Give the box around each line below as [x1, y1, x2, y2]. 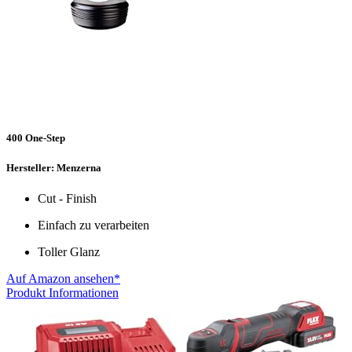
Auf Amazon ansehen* [6, 272, 120, 286]
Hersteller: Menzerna [6, 161, 101, 174]
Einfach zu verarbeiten [38, 218, 149, 233]
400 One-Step [6, 131, 65, 144]
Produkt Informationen [6, 286, 119, 300]
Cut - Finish [38, 192, 97, 206]
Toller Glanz [38, 245, 100, 259]
